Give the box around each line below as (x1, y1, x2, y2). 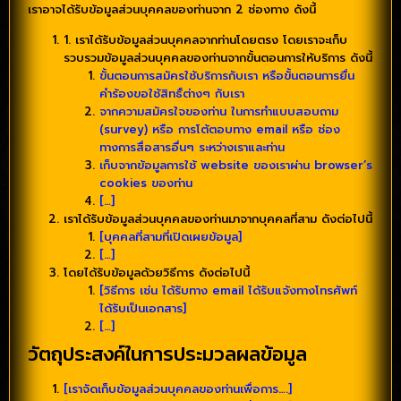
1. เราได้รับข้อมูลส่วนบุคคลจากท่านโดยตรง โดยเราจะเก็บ (64, 31, 347, 49)
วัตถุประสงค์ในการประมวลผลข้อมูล (28, 339, 307, 370)
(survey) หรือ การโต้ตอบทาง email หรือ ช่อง (99, 121, 340, 139)
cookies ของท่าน (99, 175, 192, 192)
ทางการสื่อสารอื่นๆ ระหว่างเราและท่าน (99, 139, 285, 157)
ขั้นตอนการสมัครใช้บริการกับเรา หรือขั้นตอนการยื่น (99, 67, 354, 85)
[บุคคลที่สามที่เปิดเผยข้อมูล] (99, 228, 242, 246)
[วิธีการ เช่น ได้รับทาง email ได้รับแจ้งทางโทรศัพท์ (99, 282, 357, 300)
